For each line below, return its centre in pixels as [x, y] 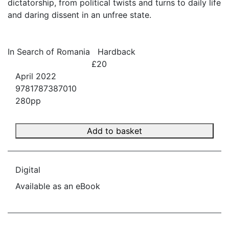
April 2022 [36, 76]
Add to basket [114, 131]
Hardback [117, 52]
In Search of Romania [49, 52]
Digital [28, 170]
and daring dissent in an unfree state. [79, 15]
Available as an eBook [58, 186]
